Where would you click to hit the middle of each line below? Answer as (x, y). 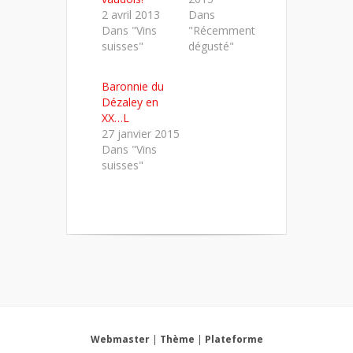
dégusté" (211, 46)
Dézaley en (130, 102)
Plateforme (234, 339)
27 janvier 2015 (141, 134)
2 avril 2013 (131, 15)
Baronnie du (133, 86)
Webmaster (120, 339)
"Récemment (221, 30)
